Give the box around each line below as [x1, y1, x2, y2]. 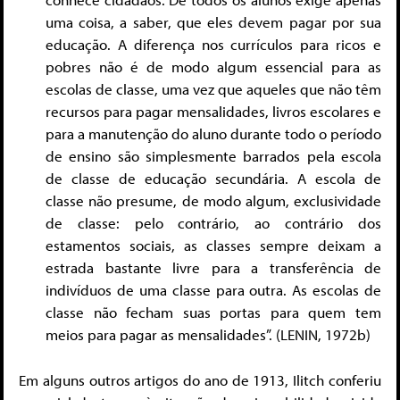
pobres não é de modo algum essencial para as [46, 57, 381, 77]
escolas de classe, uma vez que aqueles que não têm [46, 79, 381, 99]
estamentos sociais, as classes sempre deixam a [46, 236, 381, 255]
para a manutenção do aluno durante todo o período [46, 124, 381, 144]
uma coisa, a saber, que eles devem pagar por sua [46, 12, 381, 32]
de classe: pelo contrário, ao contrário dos [46, 213, 381, 233]
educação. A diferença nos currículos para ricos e [46, 35, 381, 54]
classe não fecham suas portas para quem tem [46, 303, 381, 322]
